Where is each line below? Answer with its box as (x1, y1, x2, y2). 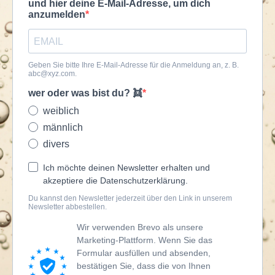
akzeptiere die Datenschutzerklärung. (43, 176, 188, 185)
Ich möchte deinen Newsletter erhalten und (43, 163, 210, 172)
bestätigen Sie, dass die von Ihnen (77, 261, 211, 271)
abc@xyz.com (28, 69, 75, 78)
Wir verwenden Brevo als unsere (77, 222, 203, 232)
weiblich (43, 106, 79, 116)
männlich (43, 122, 83, 133)
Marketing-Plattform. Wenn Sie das (77, 235, 212, 245)
